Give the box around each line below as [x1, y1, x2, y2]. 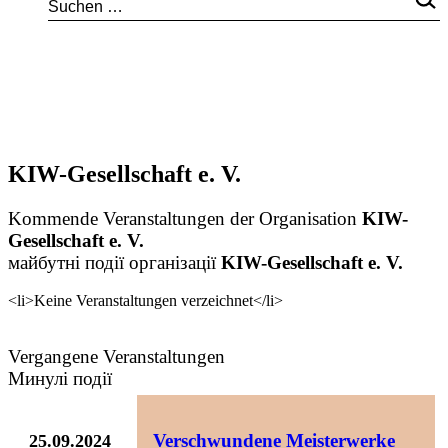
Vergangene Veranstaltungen [8, 345, 225, 367]
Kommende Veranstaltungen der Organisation [8, 207, 362, 229]
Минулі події [8, 367, 112, 389]
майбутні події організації [8, 251, 221, 273]
